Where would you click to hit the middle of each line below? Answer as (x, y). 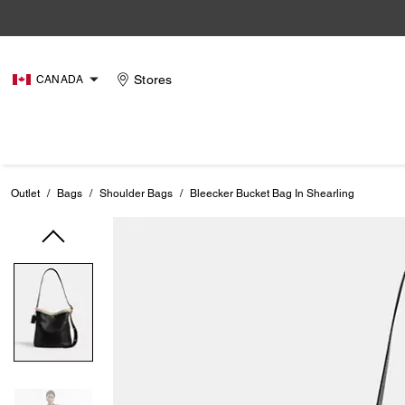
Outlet (25, 193)
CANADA (60, 80)
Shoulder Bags (136, 193)
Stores (153, 80)
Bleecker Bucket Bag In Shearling (272, 193)
